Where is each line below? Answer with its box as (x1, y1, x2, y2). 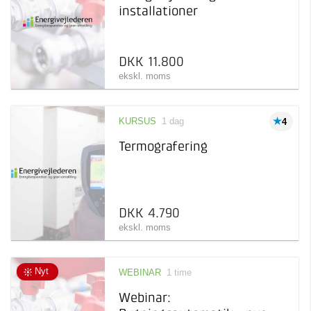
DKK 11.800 (119, 55, 185, 69)
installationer (119, 4, 199, 18)
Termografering (119, 140, 208, 153)
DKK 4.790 (119, 206, 180, 220)
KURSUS (119, 115, 157, 126)
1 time (167, 267, 192, 278)
